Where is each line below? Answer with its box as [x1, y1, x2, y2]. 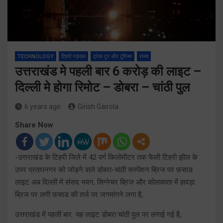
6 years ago [24, 102, 61, 111]
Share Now [15, 120, 53, 129]
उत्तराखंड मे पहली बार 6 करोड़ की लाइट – [15, 64, 201, 79]
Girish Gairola [78, 102, 118, 111]
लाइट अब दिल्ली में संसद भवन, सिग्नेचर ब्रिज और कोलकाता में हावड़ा [15, 177, 195, 187]
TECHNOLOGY [17, 53, 54, 60]
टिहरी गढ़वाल [61, 53, 86, 60]
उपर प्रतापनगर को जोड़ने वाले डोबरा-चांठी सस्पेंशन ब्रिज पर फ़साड [15, 165, 193, 174]
